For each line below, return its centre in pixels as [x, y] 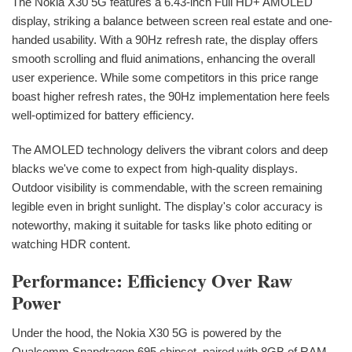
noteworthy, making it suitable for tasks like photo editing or [162, 225]
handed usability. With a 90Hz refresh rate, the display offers [165, 40]
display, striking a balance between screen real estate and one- [172, 21]
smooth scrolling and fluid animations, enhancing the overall [163, 59]
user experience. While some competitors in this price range [165, 78]
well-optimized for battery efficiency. [103, 115]
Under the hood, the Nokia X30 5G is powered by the [147, 333]
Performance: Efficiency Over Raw [152, 280]
